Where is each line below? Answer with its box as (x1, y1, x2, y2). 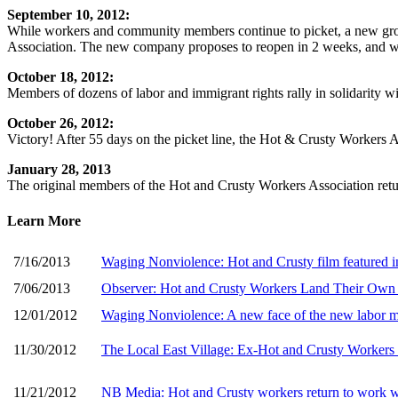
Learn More (7, 212, 81, 228)
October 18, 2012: (7, 69, 114, 85)
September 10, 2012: (7, 7, 130, 23)
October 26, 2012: (7, 115, 114, 131)
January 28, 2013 (7, 162, 111, 178)
